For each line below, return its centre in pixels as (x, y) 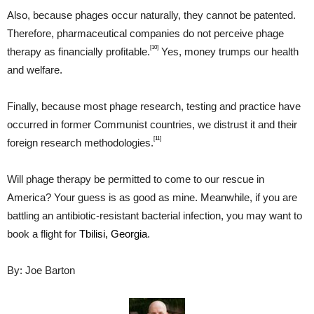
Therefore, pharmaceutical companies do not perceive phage (145, 34)
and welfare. (35, 70)
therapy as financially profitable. (78, 52)
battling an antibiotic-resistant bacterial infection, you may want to (155, 216)
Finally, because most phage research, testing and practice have (154, 107)
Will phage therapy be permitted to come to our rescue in (136, 179)
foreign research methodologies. (80, 143)
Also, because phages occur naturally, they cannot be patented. (151, 15)
